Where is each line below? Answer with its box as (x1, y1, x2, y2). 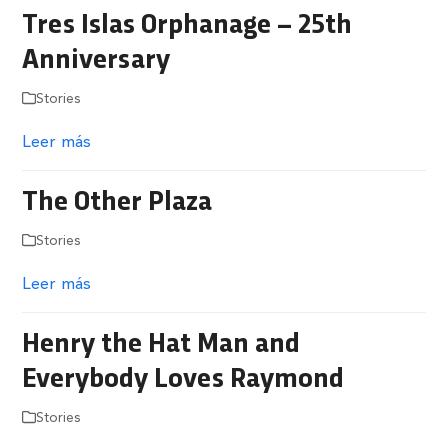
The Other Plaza (22, 188, 213, 217)
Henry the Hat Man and (22, 330, 301, 359)
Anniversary (22, 46, 171, 75)
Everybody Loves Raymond (22, 365, 345, 394)
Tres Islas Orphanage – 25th (22, 11, 353, 40)
